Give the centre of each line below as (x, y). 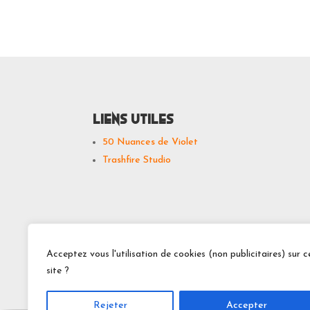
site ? (58, 271)
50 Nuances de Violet (151, 142)
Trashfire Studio (137, 160)
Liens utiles (134, 119)
